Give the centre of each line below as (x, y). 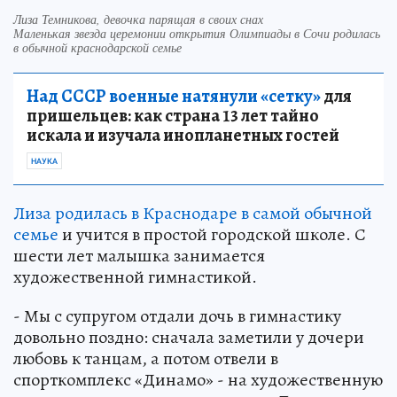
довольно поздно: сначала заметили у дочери (189, 337)
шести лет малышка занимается (139, 255)
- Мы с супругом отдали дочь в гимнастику (177, 315)
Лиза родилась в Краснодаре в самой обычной (193, 213)
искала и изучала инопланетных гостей (183, 135)
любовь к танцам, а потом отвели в (146, 358)
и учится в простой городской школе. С (212, 234)
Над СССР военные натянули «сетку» (174, 96)
